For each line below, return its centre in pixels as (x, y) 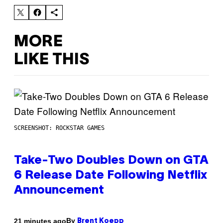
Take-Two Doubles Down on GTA (111, 161)
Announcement (59, 191)
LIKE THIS (52, 60)
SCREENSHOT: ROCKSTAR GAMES (59, 128)
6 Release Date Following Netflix (111, 176)
